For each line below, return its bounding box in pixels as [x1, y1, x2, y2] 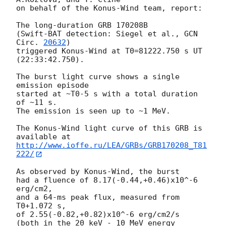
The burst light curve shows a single [16, 72, 180, 82]
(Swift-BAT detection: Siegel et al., [16, 29, 184, 39]
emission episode [16, 81, 89, 90]
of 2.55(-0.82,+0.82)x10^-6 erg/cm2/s [16, 209, 180, 219]
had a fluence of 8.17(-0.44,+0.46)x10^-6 [16, 175, 198, 185]
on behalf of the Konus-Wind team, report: [16, 4, 202, 13]
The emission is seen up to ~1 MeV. [16, 106, 171, 116]
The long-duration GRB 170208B [16, 21, 148, 30]
